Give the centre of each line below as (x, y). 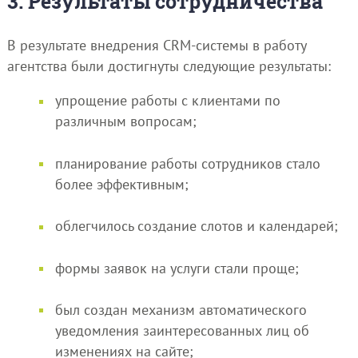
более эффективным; (121, 184)
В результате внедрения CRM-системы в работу (156, 45)
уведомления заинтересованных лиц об (182, 330)
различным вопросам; (125, 121)
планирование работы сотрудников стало (187, 163)
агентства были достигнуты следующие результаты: (169, 66)
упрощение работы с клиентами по (167, 101)
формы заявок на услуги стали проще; (177, 268)
